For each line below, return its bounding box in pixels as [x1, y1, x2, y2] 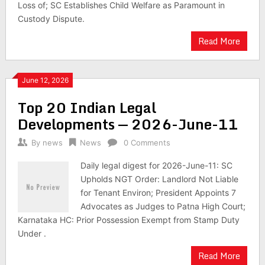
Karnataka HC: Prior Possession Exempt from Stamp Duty [17, 215, 240, 225]
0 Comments [123, 138, 170, 147]
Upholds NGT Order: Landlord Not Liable [80, 174, 239, 184]
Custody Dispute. [17, 14, 85, 24]
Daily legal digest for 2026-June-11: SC [80, 160, 233, 170]
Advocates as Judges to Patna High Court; [80, 201, 246, 211]
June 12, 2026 [21, 76, 69, 85]
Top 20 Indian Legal [17, 96, 156, 119]
